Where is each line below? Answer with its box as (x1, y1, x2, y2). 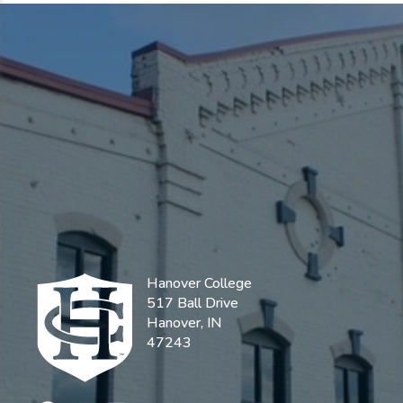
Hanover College (147, 273, 252, 293)
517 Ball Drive (147, 292, 238, 313)
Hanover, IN (147, 312, 221, 333)
